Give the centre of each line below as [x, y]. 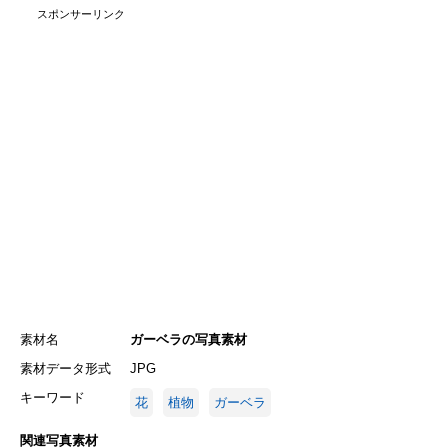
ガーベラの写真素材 [188, 339]
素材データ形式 [65, 368]
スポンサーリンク [81, 14]
